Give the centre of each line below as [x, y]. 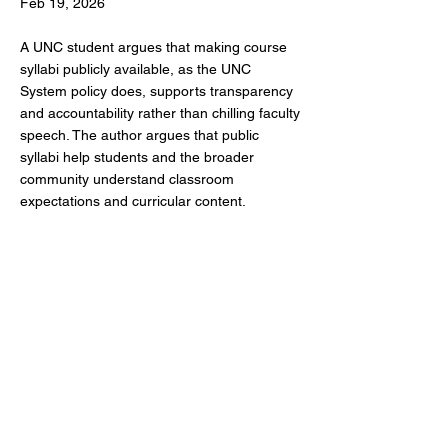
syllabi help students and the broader [137, 157]
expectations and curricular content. [133, 201]
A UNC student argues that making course [153, 47]
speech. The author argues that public [139, 135]
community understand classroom [127, 179]
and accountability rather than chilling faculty [160, 113]
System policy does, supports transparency [156, 91]
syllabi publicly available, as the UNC [135, 69]
